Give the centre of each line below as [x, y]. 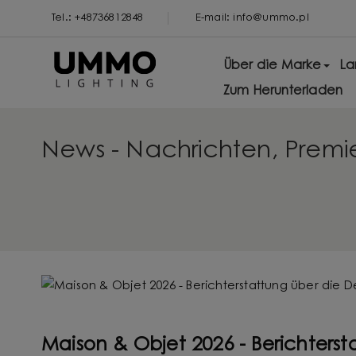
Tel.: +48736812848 [98, 18]
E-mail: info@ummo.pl [252, 18]
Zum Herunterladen [283, 91]
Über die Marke [272, 66]
